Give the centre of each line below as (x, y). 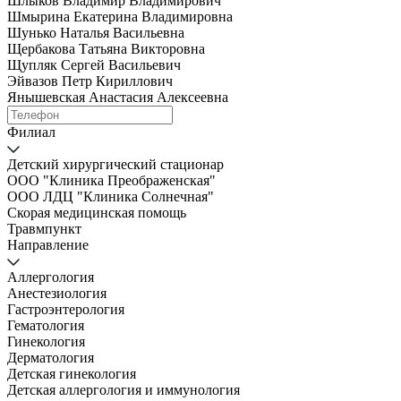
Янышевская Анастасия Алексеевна (118, 98)
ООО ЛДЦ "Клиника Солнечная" (111, 197)
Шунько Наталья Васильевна (96, 33)
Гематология (46, 326)
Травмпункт (44, 229)
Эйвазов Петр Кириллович (90, 81)
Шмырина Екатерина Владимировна (120, 17)
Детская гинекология (72, 374)
